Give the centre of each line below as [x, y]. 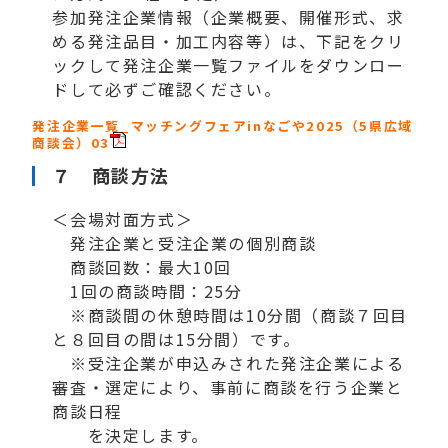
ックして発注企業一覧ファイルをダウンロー [228, 65]
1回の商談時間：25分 [147, 290]
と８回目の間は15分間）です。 [176, 338]
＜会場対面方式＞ [123, 218]
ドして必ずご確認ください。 [167, 89]
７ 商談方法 [111, 174]
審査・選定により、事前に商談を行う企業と [228, 386]
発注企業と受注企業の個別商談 [193, 242]
